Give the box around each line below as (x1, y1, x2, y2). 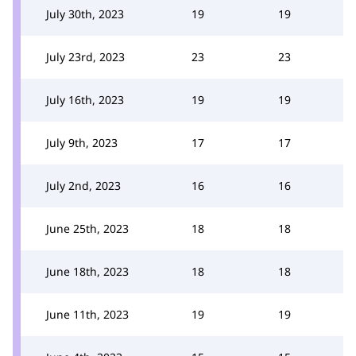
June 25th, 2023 (46, 220, 129, 236)
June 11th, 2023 (46, 306, 129, 322)
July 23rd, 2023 (46, 48, 125, 64)
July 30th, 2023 (46, 6, 124, 21)
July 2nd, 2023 (46, 177, 121, 193)
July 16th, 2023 (46, 91, 124, 107)
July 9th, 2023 (46, 134, 118, 150)
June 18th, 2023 (46, 263, 129, 279)
